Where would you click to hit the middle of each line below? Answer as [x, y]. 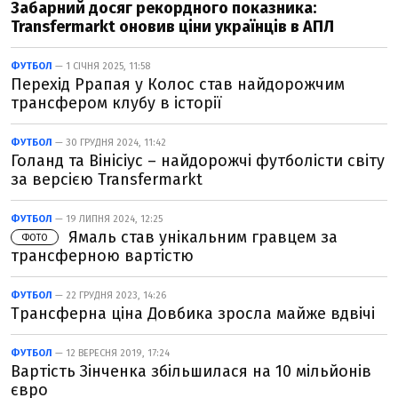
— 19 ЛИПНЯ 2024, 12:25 [107, 219]
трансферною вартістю [102, 256]
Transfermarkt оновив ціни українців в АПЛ [172, 27]
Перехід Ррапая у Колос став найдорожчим [178, 84]
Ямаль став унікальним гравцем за [201, 237]
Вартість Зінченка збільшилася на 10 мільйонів [191, 371]
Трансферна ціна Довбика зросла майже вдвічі [193, 314]
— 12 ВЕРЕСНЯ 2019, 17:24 [111, 353]
